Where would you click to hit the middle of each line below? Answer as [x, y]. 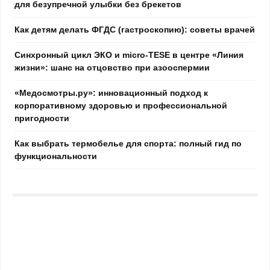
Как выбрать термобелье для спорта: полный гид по [128, 143]
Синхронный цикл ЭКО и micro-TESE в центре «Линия [129, 55]
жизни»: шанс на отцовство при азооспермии [112, 67]
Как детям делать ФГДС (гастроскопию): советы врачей [135, 29]
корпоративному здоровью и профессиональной [121, 105]
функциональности [56, 156]
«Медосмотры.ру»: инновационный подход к [111, 93]
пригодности [42, 118]
